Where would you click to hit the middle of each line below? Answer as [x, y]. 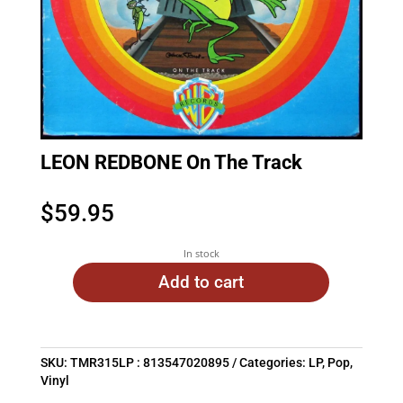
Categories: [273, 362]
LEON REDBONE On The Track [171, 163]
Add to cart [201, 282]
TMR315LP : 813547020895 [149, 362]
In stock [201, 254]
